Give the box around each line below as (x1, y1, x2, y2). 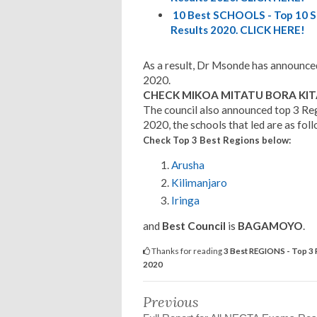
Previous (143, 293, 199, 311)
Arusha (171, 158, 204, 171)
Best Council (162, 219, 228, 233)
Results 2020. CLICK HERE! (170, 23, 305, 36)
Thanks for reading (150, 246, 224, 256)
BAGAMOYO (238, 219, 303, 233)
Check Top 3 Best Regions (143, 134, 262, 146)
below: (262, 134, 291, 146)
